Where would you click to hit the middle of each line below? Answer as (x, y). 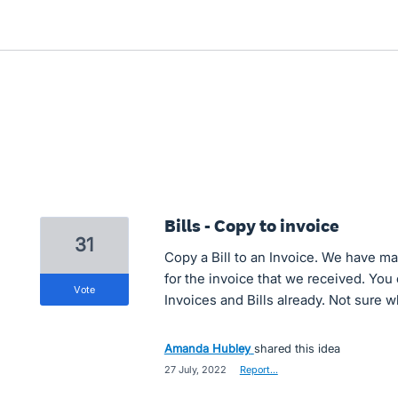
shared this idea (297, 348)
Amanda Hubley (207, 348)
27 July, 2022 (195, 370)
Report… (259, 370)
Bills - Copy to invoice (251, 226)
